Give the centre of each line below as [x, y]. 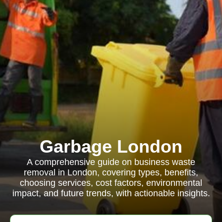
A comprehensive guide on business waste [111, 162]
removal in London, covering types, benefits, [111, 172]
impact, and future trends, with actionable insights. [111, 193]
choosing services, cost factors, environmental [111, 183]
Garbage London [111, 146]
